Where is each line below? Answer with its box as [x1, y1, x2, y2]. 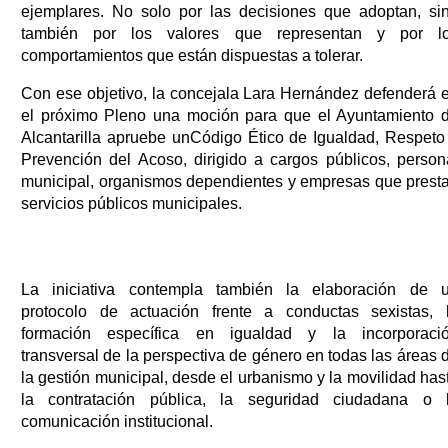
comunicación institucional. [21, 412, 213, 430]
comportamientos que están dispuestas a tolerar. [21, 46, 363, 64]
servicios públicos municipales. [21, 194, 242, 212]
